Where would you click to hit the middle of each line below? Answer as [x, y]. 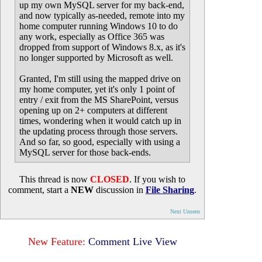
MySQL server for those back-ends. [85, 152]
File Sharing [170, 190]
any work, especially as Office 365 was [92, 37]
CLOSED [110, 179]
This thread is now [55, 179]
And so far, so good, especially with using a [100, 142]
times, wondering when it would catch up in [100, 121]
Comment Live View [132, 242]
